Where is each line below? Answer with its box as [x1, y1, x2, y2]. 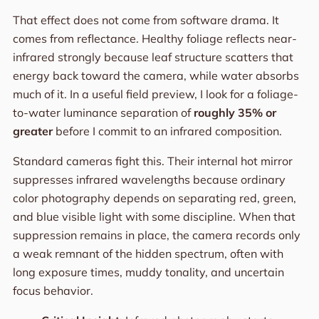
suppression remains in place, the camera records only [12, 227, 300, 242]
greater [12, 123, 53, 138]
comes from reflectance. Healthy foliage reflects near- [12, 31, 297, 46]
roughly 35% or [193, 105, 276, 120]
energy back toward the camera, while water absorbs [12, 68, 299, 83]
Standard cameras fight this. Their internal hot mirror [12, 153, 293, 168]
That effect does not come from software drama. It [12, 12, 279, 27]
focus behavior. [12, 283, 93, 298]
